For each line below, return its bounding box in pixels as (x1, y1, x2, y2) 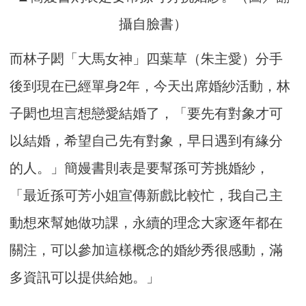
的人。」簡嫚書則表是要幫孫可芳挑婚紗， (10, 161, 270, 176)
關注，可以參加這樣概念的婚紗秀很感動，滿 (10, 242, 283, 258)
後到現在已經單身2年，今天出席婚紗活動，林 (10, 79, 291, 94)
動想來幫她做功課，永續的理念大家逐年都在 (10, 215, 283, 231)
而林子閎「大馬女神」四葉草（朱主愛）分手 (10, 51, 283, 67)
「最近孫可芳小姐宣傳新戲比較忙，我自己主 (10, 188, 283, 204)
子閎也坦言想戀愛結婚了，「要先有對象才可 (10, 106, 283, 122)
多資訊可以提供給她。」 (10, 270, 161, 286)
